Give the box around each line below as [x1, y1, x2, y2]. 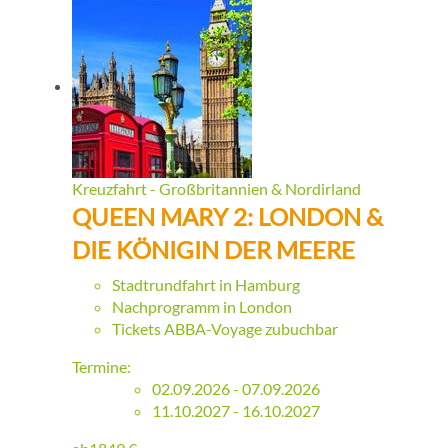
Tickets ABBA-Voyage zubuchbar [112, 319, 338, 339]
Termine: [72, 357, 131, 377]
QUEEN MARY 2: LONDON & [72, 202, 383, 232]
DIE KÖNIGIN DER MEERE [72, 235, 355, 265]
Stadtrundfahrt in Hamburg [112, 275, 300, 295]
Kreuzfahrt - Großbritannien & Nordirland [72, 179, 361, 199]
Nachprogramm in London [112, 297, 292, 317]
